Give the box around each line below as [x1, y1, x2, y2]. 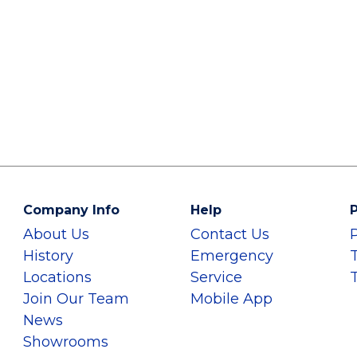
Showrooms [23, 333, 108, 351]
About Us [23, 226, 89, 243]
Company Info [23, 202, 120, 218]
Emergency [190, 247, 273, 265]
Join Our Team [23, 290, 129, 308]
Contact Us [190, 226, 269, 243]
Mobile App [190, 290, 273, 308]
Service [190, 269, 242, 286]
